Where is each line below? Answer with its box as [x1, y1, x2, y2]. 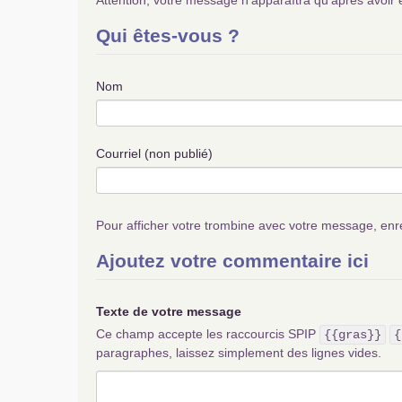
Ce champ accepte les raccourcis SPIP [96, 327, 319, 341]
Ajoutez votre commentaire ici [96, 250, 369, 271]
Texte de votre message [96, 304, 241, 319]
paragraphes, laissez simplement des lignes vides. [96, 345, 381, 360]
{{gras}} [324, 328, 381, 342]
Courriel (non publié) [96, 146, 213, 161]
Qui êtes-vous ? [96, 25, 240, 46]
